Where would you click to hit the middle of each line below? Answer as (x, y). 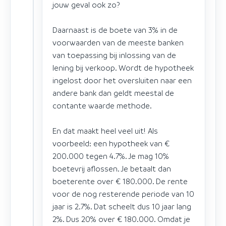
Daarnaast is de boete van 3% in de (115, 30)
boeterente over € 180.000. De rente (120, 181)
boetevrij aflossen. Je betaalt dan (112, 168)
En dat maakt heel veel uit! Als (105, 130)
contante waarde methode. (102, 105)
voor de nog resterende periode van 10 (123, 193)
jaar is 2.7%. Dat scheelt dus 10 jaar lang (122, 206)
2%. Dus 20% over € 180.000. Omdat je (121, 219)
